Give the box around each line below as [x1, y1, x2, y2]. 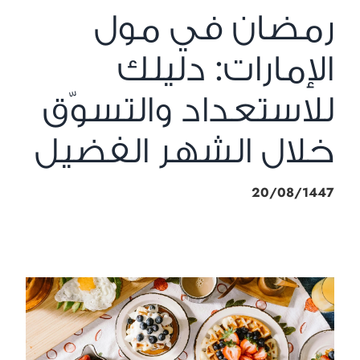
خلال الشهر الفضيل [35, 131, 334, 170]
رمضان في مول [94, 8, 334, 47]
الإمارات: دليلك [117, 49, 334, 88]
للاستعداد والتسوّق [43, 90, 334, 129]
